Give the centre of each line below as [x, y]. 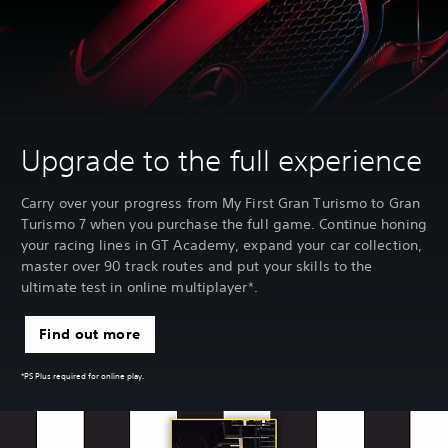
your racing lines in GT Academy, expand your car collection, [222, 245]
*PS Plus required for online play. [82, 377]
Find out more [90, 334]
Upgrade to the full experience [221, 161]
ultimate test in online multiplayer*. [139, 287]
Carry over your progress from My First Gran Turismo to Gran [220, 203]
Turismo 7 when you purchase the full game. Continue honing [224, 224]
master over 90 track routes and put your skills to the [197, 266]
